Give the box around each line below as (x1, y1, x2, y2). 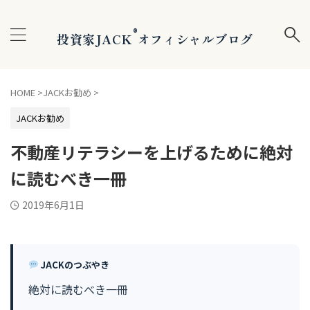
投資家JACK (57, 29, 132, 48)
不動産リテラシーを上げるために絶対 (10, 140, 293, 164)
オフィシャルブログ (137, 29, 253, 48)
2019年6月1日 (22, 198, 84, 212)
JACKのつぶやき (38, 258, 109, 271)
